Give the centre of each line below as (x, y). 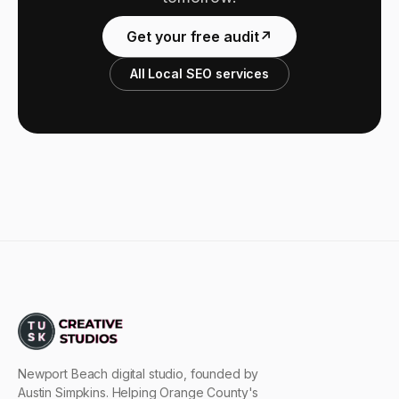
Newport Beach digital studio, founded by (138, 374)
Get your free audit (193, 37)
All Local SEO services (199, 74)
